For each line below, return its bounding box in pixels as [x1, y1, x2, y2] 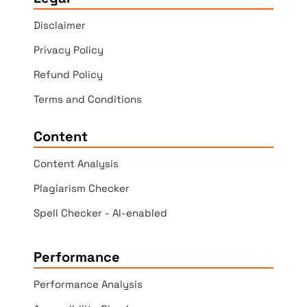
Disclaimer [34, 19, 86, 32]
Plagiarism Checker [34, 182, 130, 195]
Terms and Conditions [34, 93, 143, 106]
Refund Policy [34, 68, 103, 82]
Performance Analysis [34, 278, 143, 291]
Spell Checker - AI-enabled [34, 206, 168, 220]
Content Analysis [34, 157, 119, 171]
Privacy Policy [34, 43, 104, 57]
